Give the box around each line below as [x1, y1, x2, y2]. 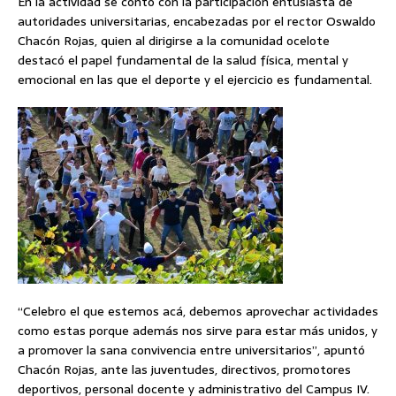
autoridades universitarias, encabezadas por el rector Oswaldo [18, 11, 376, 32]
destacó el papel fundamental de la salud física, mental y [18, 50, 348, 71]
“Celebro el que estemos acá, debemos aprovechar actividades [18, 301, 378, 322]
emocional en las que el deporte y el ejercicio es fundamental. [18, 70, 372, 90]
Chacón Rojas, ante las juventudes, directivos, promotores [18, 360, 351, 380]
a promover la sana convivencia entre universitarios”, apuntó [18, 340, 365, 361]
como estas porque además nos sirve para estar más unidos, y [18, 321, 377, 341]
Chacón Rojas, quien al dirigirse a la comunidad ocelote [18, 31, 330, 51]
